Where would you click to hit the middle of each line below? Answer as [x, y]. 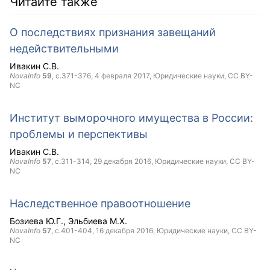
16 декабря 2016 [124, 231]
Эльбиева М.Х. [98, 221]
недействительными [64, 49]
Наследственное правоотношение [100, 203]
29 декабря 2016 [122, 161]
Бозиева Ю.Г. [36, 221]
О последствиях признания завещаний [113, 32]
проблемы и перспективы [79, 134]
